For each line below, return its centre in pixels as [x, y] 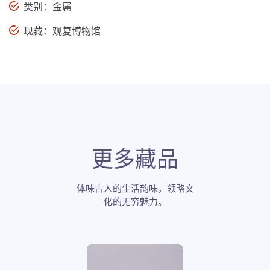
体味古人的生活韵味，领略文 [135, 188]
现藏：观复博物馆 [61, 31]
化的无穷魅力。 [135, 202]
